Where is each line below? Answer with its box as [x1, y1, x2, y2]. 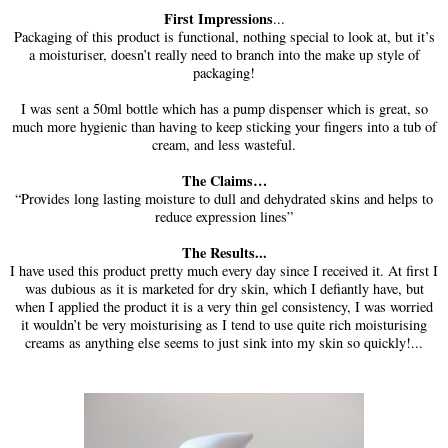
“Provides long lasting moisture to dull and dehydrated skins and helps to [15, 189, 433, 209]
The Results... [181, 242, 267, 264]
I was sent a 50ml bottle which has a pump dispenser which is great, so [20, 99, 428, 119]
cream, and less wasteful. [152, 135, 296, 155]
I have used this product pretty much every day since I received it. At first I [10, 261, 438, 281]
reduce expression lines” [155, 207, 293, 227]
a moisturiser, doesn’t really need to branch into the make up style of [28, 45, 420, 65]
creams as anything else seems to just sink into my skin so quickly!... [25, 333, 423, 353]
